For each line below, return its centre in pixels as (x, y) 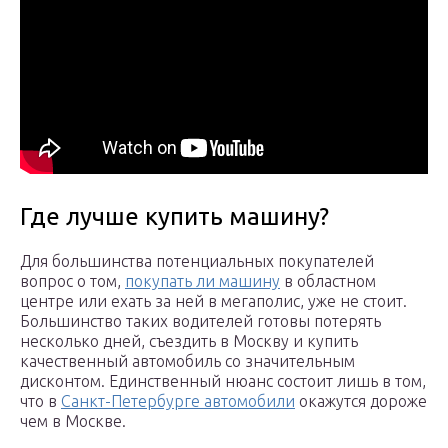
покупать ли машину (202, 281)
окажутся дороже (361, 401)
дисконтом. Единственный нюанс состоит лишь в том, (223, 381)
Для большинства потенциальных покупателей (197, 261)
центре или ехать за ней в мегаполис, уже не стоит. (213, 301)
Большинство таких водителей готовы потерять (200, 321)
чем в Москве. (73, 421)
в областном (328, 281)
